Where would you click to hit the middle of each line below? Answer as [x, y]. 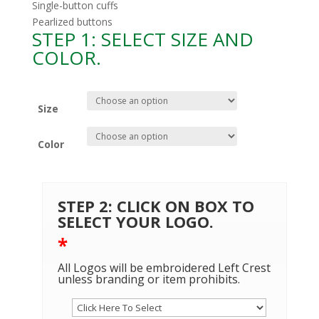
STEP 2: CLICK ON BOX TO [156, 206]
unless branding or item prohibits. [148, 279]
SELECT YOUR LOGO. [135, 222]
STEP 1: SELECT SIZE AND [142, 40]
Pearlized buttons [72, 22]
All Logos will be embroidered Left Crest [164, 268]
